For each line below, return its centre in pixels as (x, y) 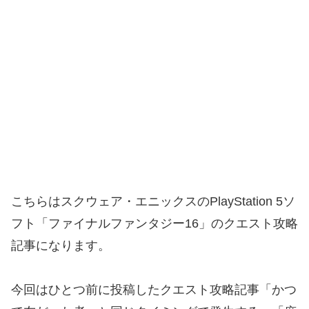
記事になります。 (61, 245)
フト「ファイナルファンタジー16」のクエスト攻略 (154, 223)
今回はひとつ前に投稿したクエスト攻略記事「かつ (154, 290)
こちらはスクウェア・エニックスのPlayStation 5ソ (153, 201)
